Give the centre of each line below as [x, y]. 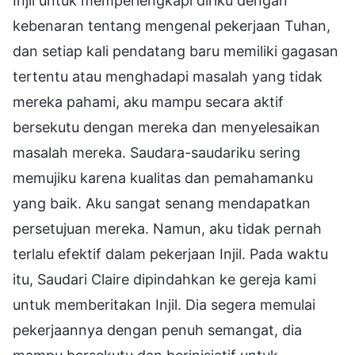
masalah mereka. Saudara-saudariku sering [157, 152]
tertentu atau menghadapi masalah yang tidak [168, 76]
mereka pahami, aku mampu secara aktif [148, 101]
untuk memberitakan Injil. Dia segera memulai [164, 304]
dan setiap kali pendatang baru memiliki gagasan [176, 51]
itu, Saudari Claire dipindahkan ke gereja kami [164, 279]
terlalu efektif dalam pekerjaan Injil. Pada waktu [170, 254]
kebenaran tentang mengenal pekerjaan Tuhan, [172, 25]
